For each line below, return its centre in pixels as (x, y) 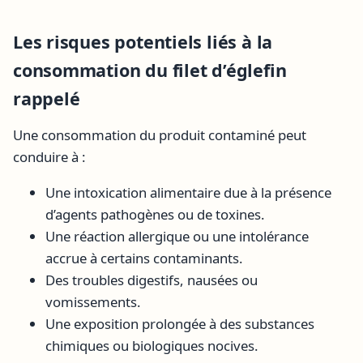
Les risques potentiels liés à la (143, 41)
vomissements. (93, 301)
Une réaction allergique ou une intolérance (177, 236)
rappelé (47, 98)
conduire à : (49, 156)
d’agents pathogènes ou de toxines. (155, 214)
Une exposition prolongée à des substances (180, 323)
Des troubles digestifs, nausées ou (152, 280)
